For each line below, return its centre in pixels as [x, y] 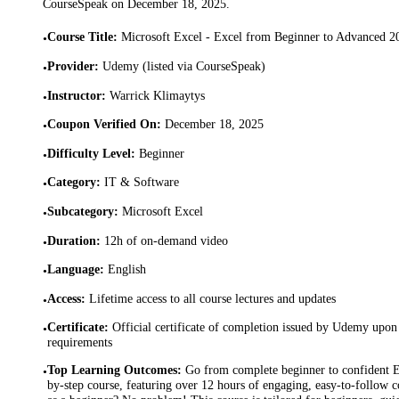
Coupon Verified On [102, 124]
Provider [71, 65]
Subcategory [81, 211]
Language [73, 269]
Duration [72, 240]
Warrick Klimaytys [157, 95]
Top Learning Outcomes [112, 369]
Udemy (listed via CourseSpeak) [184, 65]
